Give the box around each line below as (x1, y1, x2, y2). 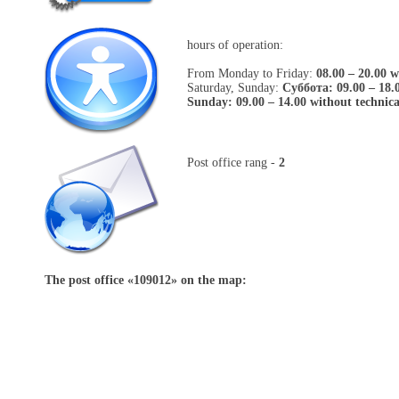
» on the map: (171, 273, 247, 287)
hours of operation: (187, 37, 283, 52)
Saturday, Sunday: (187, 80, 282, 94)
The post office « (45, 273, 134, 287)
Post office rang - (187, 155, 279, 169)
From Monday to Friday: (187, 66, 316, 80)
